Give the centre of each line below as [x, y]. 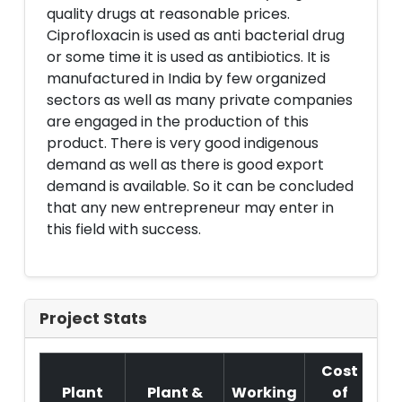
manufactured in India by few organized [186, 79]
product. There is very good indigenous [183, 143]
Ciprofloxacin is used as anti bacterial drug [196, 35]
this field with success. [124, 229]
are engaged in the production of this [178, 122]
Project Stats [93, 319]
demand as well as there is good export [185, 165]
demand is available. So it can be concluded [200, 186]
